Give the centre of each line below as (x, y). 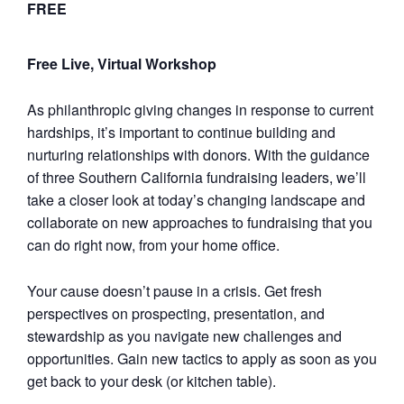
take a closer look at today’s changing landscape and (196, 199)
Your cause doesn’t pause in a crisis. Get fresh (174, 290)
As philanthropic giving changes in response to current (200, 109)
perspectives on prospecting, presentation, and (176, 313)
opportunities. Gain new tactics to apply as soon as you (202, 358)
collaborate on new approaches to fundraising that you (200, 222)
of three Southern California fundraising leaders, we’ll (197, 177)
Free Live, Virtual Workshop (122, 63)
